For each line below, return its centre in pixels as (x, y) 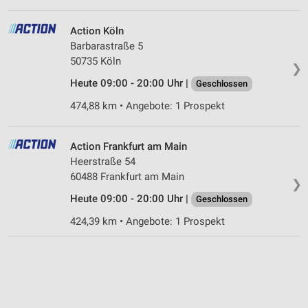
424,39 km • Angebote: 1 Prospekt (147, 222)
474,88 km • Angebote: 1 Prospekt (147, 106)
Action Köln (97, 31)
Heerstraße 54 (103, 162)
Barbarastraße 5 (107, 46)
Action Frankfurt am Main (129, 147)
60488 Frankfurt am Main (127, 177)
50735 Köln (96, 62)
